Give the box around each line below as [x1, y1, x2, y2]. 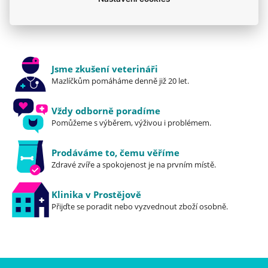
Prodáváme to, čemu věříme [51, 146, 179, 159]
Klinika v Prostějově [51, 188, 141, 200]
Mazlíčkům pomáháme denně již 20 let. [51, 75, 189, 86]
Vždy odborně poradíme [51, 104, 160, 117]
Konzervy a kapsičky [22, 2, 111, 16]
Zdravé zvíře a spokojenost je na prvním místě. [51, 159, 216, 170]
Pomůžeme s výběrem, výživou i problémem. [51, 117, 211, 128]
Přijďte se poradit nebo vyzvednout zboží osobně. [51, 200, 228, 212]
